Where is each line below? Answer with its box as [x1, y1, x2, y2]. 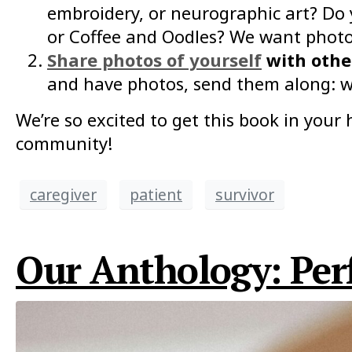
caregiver [30, 183, 97, 205]
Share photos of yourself [47, 48, 262, 71]
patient [130, 183, 182, 205]
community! [16, 131, 112, 155]
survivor [215, 183, 274, 205]
